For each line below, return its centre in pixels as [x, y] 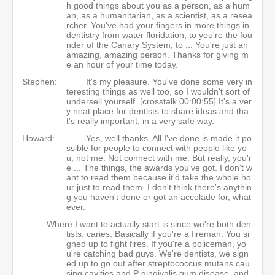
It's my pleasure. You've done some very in [169, 82]
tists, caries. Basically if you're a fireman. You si [158, 234]
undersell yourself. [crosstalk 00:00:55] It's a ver [159, 101]
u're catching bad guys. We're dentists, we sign [157, 254]
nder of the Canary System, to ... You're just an [157, 45]
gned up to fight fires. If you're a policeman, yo [156, 244]
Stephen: [40, 82]
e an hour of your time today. [122, 64]
